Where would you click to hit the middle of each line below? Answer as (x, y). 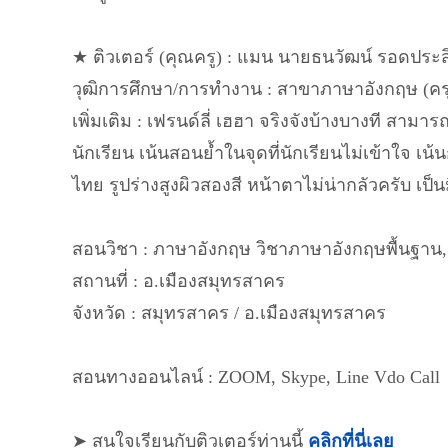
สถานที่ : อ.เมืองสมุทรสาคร (178, 281)
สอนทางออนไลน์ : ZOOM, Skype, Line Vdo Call (256, 377)
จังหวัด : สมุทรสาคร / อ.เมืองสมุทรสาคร (229, 313)
